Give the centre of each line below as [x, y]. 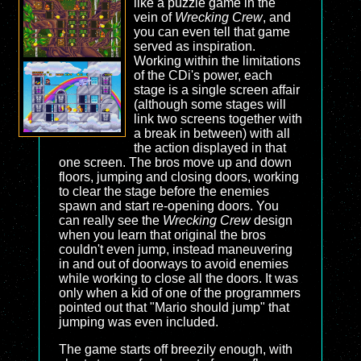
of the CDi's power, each [203, 75]
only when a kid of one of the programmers [180, 293]
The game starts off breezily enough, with [176, 349]
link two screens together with [218, 119]
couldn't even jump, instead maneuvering [176, 249]
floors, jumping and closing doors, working [179, 177]
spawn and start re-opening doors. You [169, 206]
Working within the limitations [217, 61]
